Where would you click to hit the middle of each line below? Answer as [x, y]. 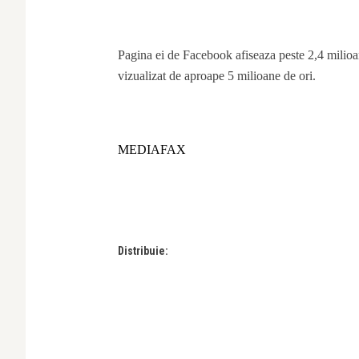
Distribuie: [143, 250]
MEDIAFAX [152, 149]
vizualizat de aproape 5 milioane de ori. [217, 75]
